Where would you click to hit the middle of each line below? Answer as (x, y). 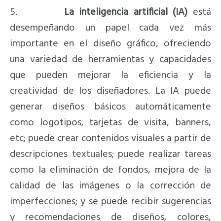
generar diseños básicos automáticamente (110, 107)
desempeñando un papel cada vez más (110, 28)
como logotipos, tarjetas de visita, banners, (110, 123)
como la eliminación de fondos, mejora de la (110, 170)
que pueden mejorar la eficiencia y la (110, 76)
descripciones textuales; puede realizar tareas (110, 155)
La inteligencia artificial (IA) (123, 13)
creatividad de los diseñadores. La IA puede (110, 92)
